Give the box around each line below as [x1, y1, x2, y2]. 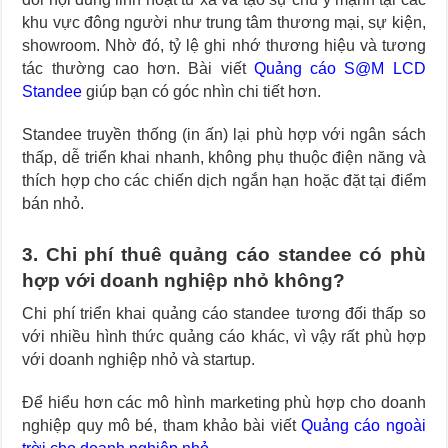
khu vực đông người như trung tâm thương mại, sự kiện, [22, 14, 426, 32]
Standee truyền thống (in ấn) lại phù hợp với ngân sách [22, 126, 426, 144]
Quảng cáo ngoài [301, 417, 426, 435]
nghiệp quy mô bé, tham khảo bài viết [22, 417, 302, 435]
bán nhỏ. [22, 195, 85, 213]
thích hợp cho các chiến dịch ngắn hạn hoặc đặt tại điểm [22, 172, 426, 190]
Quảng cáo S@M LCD [253, 60, 426, 78]
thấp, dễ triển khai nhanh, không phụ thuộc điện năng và [22, 149, 426, 167]
